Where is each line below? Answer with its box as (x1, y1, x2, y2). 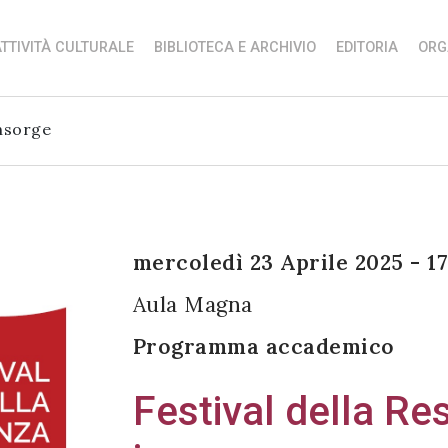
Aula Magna (132, 290, 253, 318)
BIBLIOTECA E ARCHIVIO (154, 38, 316, 56)
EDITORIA (336, 38, 398, 56)
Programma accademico (132, 332, 395, 360)
